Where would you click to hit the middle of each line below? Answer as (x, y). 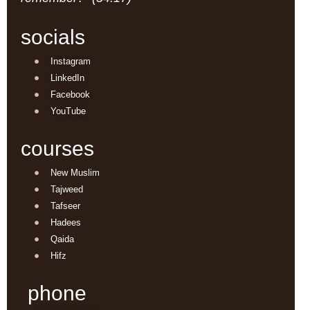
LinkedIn (67, 78)
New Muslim (75, 173)
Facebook (70, 95)
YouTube (68, 111)
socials (53, 37)
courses (57, 149)
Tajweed (66, 190)
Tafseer (65, 206)
